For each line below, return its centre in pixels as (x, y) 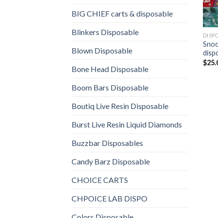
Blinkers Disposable (105, 32)
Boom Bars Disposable (110, 87)
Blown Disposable (102, 50)
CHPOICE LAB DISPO (109, 198)
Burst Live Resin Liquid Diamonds (127, 124)
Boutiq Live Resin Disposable (120, 106)
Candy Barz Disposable (111, 161)
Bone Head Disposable (110, 69)
